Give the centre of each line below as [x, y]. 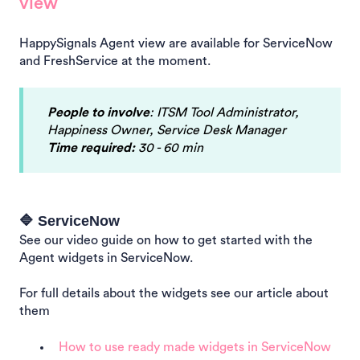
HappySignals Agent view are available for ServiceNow [176, 44]
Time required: [91, 148]
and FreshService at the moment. [115, 61]
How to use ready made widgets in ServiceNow [195, 347]
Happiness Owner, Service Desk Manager [167, 131]
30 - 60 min [169, 148]
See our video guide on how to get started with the [166, 240]
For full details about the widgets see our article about [174, 294]
